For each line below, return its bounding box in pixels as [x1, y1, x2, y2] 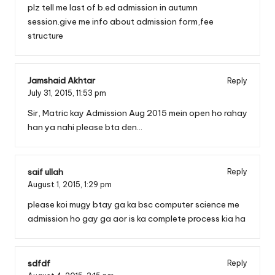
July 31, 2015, [28, 88, 76, 98]
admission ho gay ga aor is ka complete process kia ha [28, 212, 246, 224]
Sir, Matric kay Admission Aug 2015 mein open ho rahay [28, 107, 247, 118]
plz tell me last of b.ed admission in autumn [28, 2, 198, 14]
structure [28, 30, 63, 42]
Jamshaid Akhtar [28, 75, 95, 87]
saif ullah [28, 166, 63, 177]
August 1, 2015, [28, 179, 84, 189]
